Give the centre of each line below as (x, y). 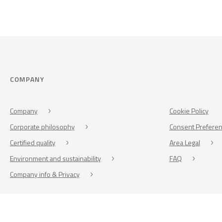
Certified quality (33, 142)
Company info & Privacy (45, 174)
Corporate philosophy (42, 126)
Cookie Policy (189, 111)
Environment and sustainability (55, 158)
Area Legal (185, 142)
